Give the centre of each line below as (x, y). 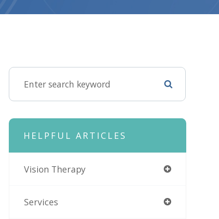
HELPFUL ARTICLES (75, 136)
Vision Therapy (55, 169)
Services (41, 202)
